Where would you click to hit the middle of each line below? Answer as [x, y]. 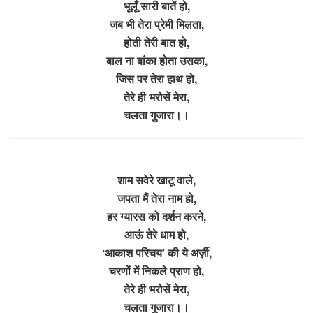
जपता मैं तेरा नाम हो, [156, 198]
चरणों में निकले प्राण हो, [156, 270]
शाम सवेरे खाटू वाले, [156, 180]
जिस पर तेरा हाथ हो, [156, 78]
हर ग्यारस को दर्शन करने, [156, 216]
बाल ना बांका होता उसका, [156, 60]
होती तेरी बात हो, [156, 42]
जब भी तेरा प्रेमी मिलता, [156, 24]
